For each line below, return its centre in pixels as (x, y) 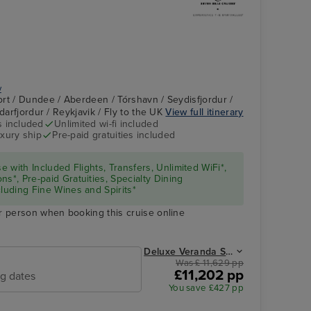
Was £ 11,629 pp (210, 263)
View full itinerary (204, 112)
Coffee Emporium (120, 129)
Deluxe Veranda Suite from (205, 251)
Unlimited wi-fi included (106, 124)
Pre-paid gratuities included (114, 135)
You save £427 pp (206, 288)
